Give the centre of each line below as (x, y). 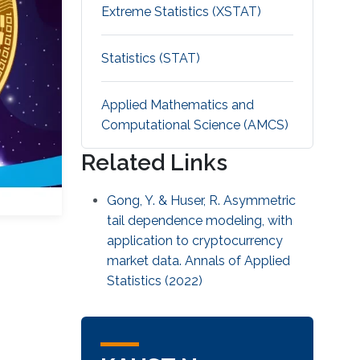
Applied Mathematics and (178, 105)
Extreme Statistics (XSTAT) (182, 12)
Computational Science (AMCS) (195, 125)
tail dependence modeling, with (200, 221)
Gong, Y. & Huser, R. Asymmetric (202, 201)
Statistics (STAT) (151, 59)
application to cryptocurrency (195, 241)
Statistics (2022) (155, 281)
